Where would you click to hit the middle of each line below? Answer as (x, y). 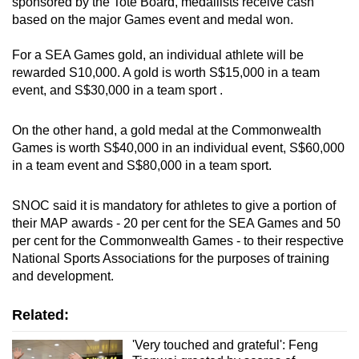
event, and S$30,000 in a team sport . (117, 91)
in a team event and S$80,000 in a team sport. (142, 166)
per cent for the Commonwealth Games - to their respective (178, 241)
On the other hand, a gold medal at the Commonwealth (167, 131)
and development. (63, 276)
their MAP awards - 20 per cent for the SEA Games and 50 (176, 224)
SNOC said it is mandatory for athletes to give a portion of (174, 206)
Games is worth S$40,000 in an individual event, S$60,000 (178, 148)
